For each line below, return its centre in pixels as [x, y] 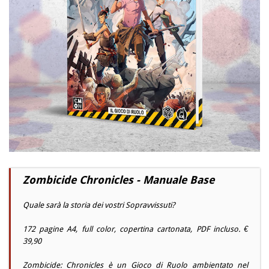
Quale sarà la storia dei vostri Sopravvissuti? [99, 205]
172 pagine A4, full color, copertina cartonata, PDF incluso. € [135, 229]
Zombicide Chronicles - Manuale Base [119, 180]
